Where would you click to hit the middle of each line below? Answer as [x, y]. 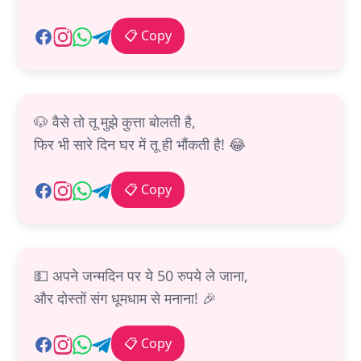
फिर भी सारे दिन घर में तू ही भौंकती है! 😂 [140, 145]
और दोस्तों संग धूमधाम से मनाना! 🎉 [125, 299]
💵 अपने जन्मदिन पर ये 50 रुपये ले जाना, [141, 276]
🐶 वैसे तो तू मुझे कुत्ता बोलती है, [115, 122]
